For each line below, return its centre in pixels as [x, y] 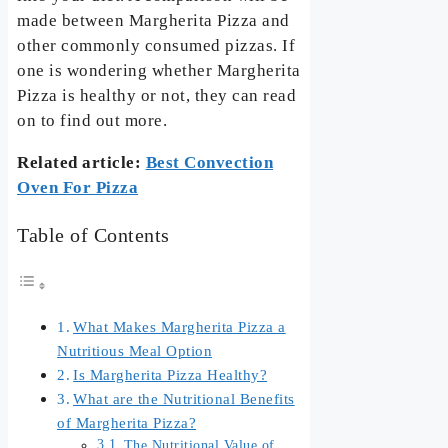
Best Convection [209, 163]
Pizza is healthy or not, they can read [157, 96]
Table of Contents [93, 235]
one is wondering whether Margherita [159, 71]
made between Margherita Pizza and [153, 21]
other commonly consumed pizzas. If [156, 46]
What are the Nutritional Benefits [184, 398]
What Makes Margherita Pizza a [179, 326]
